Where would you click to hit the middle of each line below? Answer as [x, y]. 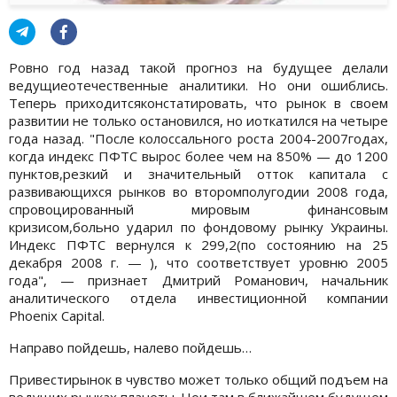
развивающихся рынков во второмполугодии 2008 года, [198, 191]
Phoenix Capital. [57, 315]
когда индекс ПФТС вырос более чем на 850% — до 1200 [198, 156]
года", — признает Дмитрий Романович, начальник [198, 280]
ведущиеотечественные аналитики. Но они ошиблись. [198, 85]
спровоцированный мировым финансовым [198, 209]
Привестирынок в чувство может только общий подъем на [198, 379]
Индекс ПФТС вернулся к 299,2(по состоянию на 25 [198, 244]
